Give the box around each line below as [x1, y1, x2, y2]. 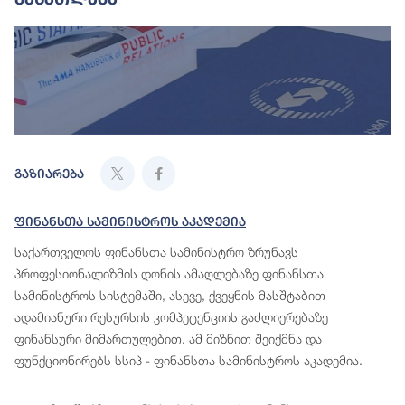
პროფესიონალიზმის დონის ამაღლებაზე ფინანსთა [14, 266, 324, 282]
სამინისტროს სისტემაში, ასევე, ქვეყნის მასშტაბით [14, 287, 325, 304]
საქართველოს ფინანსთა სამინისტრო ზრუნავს [14, 244, 298, 260]
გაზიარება [14, 166, 84, 182]
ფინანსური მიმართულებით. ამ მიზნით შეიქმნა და [14, 331, 322, 347]
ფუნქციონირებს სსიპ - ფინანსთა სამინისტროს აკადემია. [14, 353, 363, 369]
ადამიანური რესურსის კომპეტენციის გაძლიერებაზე [14, 309, 328, 325]
